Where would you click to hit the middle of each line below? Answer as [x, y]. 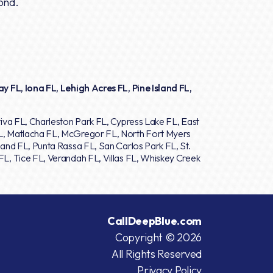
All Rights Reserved [156, 254]
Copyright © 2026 [158, 237]
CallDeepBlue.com [154, 221]
